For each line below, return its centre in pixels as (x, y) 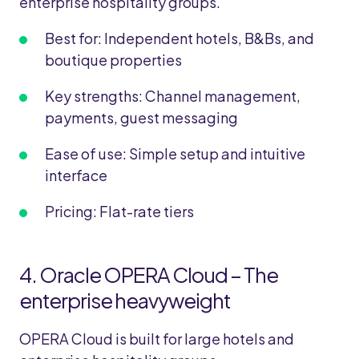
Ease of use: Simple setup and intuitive (175, 153)
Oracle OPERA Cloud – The (159, 274)
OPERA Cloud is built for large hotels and (157, 339)
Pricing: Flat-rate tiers (119, 211)
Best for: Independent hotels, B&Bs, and (179, 38)
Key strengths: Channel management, (173, 96)
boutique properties (113, 60)
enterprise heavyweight (125, 300)
